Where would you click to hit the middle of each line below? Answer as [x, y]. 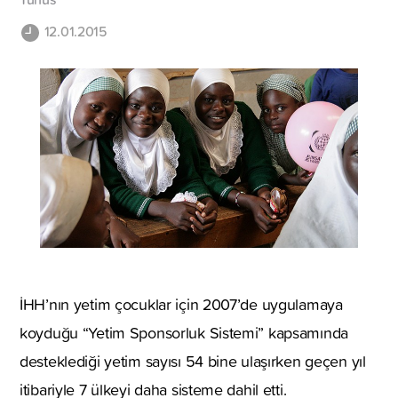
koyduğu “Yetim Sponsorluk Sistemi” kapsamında [184, 332]
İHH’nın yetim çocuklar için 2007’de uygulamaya [181, 304]
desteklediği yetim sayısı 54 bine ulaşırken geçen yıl [193, 361]
